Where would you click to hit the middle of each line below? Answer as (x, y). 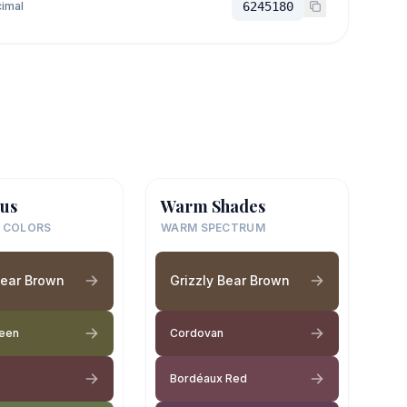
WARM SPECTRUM (213, 227)
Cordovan (197, 333)
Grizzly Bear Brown (230, 280)
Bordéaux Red (208, 378)
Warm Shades (213, 206)
